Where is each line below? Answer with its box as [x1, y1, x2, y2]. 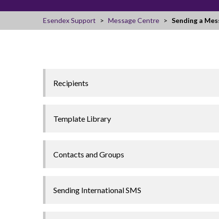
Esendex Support [43, 16, 96, 24]
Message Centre [108, 16, 159, 24]
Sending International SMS [53, 185, 141, 195]
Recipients [53, 78, 88, 88]
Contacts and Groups [53, 149, 124, 159]
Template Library [53, 113, 111, 123]
